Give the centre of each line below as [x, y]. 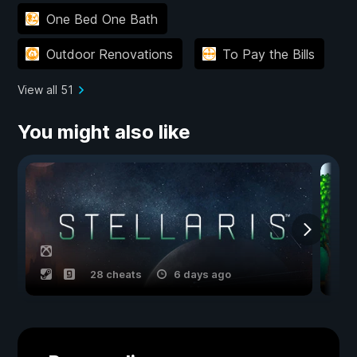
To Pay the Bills [269, 54]
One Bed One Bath [102, 19]
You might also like [104, 132]
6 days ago [202, 275]
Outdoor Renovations [109, 54]
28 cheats [116, 275]
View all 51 [45, 90]
